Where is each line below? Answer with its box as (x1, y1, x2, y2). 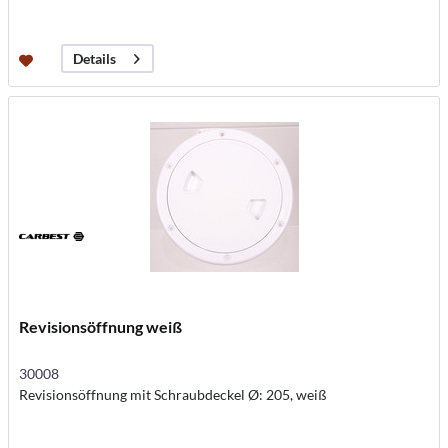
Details (73, 50, 117, 68)
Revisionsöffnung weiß (19, 316, 183, 336)
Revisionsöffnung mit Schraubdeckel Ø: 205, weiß (19, 385, 328, 403)
